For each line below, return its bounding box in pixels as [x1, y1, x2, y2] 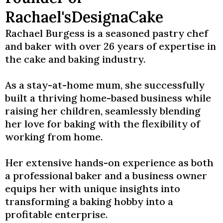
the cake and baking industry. [5, 53, 146, 65]
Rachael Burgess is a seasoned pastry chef [5, 27, 208, 39]
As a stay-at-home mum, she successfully [5, 79, 205, 91]
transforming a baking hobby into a [5, 195, 173, 208]
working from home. [5, 130, 103, 143]
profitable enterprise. [5, 208, 108, 221]
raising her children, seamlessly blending [5, 105, 201, 117]
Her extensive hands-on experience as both [5, 156, 214, 169]
